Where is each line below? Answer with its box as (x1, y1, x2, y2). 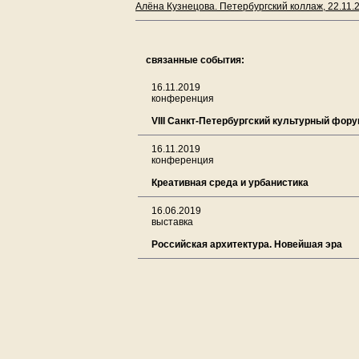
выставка (151, 216, 193, 228)
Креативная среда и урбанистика (151, 177, 309, 188)
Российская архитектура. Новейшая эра (151, 239, 342, 250)
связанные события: (146, 54, 244, 66)
